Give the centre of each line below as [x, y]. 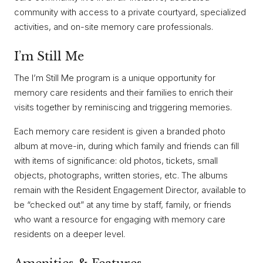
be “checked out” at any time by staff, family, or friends [123, 204]
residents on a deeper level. [70, 234]
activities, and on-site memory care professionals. [114, 26]
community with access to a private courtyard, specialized [130, 12]
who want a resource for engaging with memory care [120, 219]
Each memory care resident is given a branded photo [120, 131]
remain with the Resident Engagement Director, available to [130, 190]
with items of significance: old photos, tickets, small [116, 160]
